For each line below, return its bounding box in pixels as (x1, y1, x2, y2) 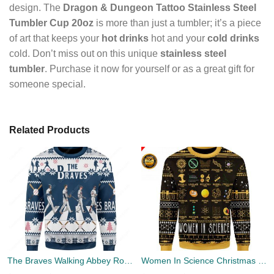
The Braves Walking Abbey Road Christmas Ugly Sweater (124, 256, 133, 266)
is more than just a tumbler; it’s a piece (94, 17, 261, 28)
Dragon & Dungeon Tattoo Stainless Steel (63, 2, 256, 13)
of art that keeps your (9, 32, 102, 43)
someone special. (9, 78, 86, 89)
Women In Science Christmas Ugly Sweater (258, 256, 267, 266)
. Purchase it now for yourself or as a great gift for (45, 63, 254, 74)
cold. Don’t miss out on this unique (9, 48, 160, 59)
